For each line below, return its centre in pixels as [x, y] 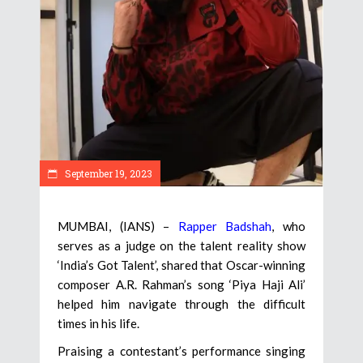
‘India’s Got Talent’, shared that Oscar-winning [181, 265]
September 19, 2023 [107, 174]
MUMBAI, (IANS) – [118, 226]
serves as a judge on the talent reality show [181, 246]
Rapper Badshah [225, 226]
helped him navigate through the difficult [181, 304]
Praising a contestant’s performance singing [181, 351]
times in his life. [98, 324]
